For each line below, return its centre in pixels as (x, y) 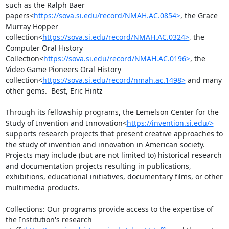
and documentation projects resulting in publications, (98, 166)
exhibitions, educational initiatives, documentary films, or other (114, 177)
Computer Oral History (44, 48)
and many (203, 80)
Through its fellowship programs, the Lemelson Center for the (112, 112)
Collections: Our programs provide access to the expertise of (109, 209)
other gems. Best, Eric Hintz (54, 91)
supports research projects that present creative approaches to (114, 134)
